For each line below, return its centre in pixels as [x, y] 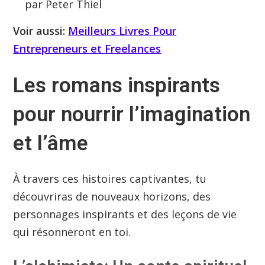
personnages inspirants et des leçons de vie [125, 214]
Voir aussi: [41, 31]
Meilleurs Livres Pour [122, 31]
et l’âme [54, 144]
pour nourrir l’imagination [132, 115]
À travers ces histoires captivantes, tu [110, 179]
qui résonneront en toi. [72, 232]
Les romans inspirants [117, 86]
